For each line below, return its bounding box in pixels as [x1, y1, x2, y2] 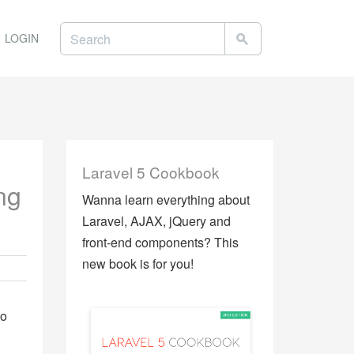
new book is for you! [81, 254, 194, 273]
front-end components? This [81, 233, 239, 251]
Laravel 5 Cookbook [81, 161, 220, 183]
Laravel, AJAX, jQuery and [81, 212, 231, 230]
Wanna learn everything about [81, 190, 250, 209]
